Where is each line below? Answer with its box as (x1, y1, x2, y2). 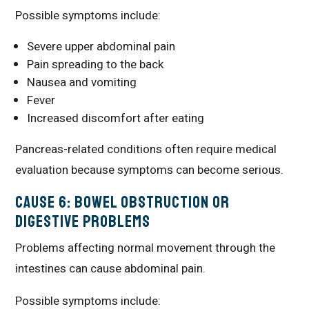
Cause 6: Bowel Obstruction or (15, 191, 230, 212)
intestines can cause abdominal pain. (15, 259, 206, 277)
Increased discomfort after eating (27, 109, 205, 127)
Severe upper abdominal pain (27, 37, 176, 55)
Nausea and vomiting (27, 73, 137, 91)
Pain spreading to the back (27, 55, 164, 73)
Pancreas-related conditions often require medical (15, 140, 277, 158)
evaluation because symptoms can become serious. (15, 161, 284, 179)
